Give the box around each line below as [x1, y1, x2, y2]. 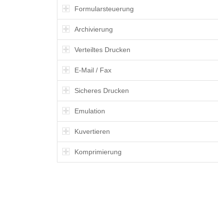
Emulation [74, 107, 106, 115]
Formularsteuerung [74, 4, 134, 13]
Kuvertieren [74, 127, 110, 135]
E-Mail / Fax [74, 66, 112, 74]
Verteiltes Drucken [74, 45, 131, 54]
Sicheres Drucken [74, 86, 129, 94]
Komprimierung [74, 147, 122, 156]
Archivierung [74, 25, 113, 33]
